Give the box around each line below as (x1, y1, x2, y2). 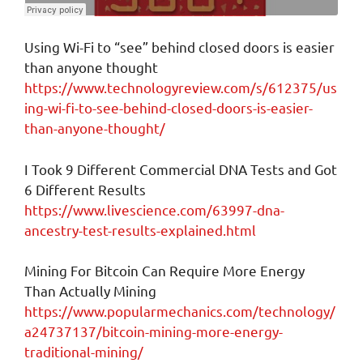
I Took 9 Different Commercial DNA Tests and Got (24, 160, 337, 177)
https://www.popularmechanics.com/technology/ (24, 302, 335, 320)
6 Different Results (24, 180, 146, 198)
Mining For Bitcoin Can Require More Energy (24, 262, 305, 280)
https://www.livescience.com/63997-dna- (24, 200, 284, 218)
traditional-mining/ (24, 343, 143, 361)
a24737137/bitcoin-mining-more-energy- (24, 322, 283, 340)
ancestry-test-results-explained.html (24, 220, 256, 238)
